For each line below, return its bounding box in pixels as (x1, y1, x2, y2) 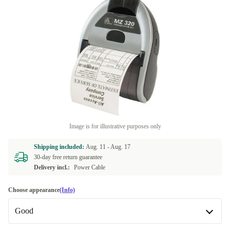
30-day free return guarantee (34, 154, 102, 161)
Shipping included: (34, 143, 86, 150)
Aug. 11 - (86, 143, 110, 150)
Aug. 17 (110, 143, 130, 150)
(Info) (60, 186, 75, 194)
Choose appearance (8, 186, 60, 194)
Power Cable (74, 164, 105, 171)
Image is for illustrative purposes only (69, 123, 161, 130)
